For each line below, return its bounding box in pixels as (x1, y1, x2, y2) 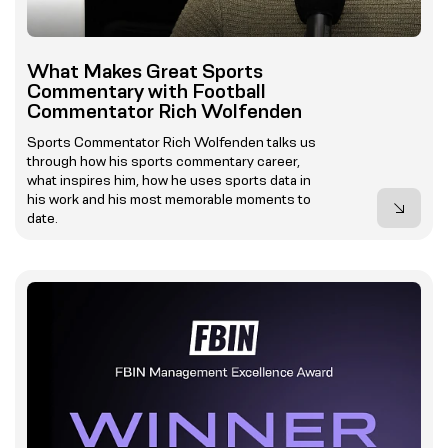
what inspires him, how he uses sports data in (27, 172, 311, 189)
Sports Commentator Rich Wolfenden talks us (27, 134, 316, 151)
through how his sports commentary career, (27, 153, 300, 170)
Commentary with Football (27, 80, 266, 103)
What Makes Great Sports (27, 60, 263, 83)
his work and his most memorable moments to (27, 191, 311, 208)
